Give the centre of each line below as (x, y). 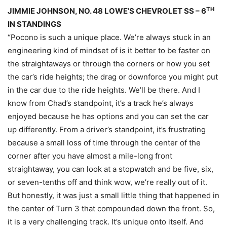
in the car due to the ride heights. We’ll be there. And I (104, 90)
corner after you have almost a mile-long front (90, 156)
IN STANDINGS (34, 24)
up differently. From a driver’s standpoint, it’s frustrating (107, 130)
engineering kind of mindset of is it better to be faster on (109, 51)
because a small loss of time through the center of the (104, 143)
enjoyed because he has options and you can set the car (108, 117)
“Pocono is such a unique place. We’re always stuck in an (109, 37)
